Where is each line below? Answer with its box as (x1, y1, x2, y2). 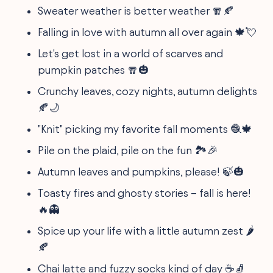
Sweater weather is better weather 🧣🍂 (38, 4, 235, 16)
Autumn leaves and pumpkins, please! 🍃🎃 (38, 165, 245, 177)
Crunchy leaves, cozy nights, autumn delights (38, 85, 258, 97)
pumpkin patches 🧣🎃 (38, 63, 150, 76)
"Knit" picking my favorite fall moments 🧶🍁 (38, 122, 253, 135)
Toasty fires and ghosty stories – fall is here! (38, 186, 252, 199)
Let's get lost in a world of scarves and (38, 47, 224, 59)
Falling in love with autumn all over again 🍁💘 (38, 26, 257, 38)
